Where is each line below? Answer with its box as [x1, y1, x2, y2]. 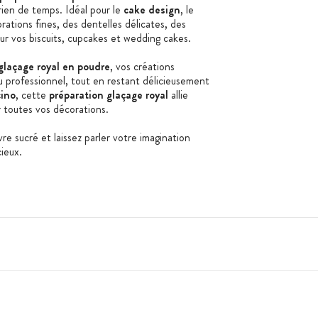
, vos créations [109, 57, 175, 75]
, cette [15, 86, 49, 103]
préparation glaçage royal [48, 86, 168, 103]
